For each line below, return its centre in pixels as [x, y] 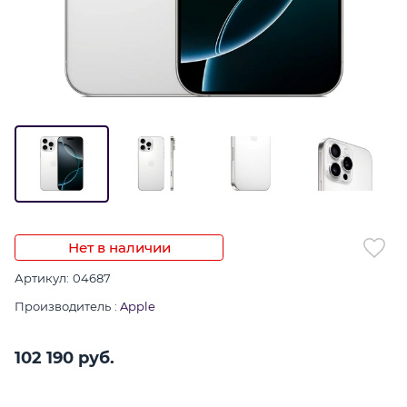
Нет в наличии [119, 247]
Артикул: [42, 278]
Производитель [63, 306]
